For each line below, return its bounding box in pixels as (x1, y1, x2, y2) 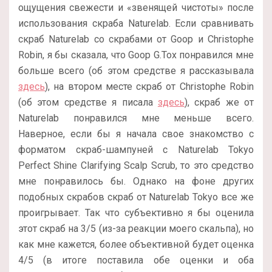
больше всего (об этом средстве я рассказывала (18, 65, 254, 77)
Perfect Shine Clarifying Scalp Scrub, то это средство (18, 160, 254, 172)
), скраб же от (184, 97, 254, 109)
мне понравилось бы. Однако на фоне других (18, 175, 254, 188)
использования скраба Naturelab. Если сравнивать (18, 18, 254, 30)
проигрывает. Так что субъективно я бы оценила (18, 207, 254, 219)
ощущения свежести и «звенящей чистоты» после (18, 2, 254, 14)
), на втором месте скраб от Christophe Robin (45, 81, 254, 93)
